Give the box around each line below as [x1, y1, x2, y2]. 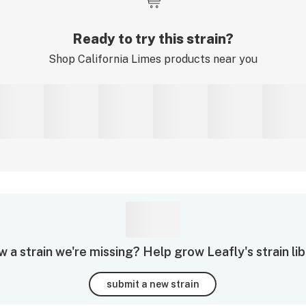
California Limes [78, 53, 161, 66]
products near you [161, 53, 258, 66]
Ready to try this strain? [72, 31, 234, 47]
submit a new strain [106, 278, 199, 290]
